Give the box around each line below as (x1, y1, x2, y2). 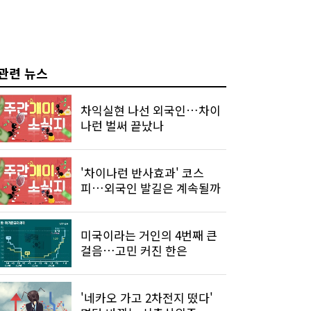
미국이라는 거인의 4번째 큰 (81, 226, 217, 244)
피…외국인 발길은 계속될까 (81, 179, 221, 197)
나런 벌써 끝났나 (81, 117, 164, 135)
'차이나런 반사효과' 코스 (81, 164, 204, 182)
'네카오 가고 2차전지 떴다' (81, 289, 213, 307)
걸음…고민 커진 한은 (81, 242, 187, 260)
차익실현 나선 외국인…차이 (81, 101, 221, 119)
